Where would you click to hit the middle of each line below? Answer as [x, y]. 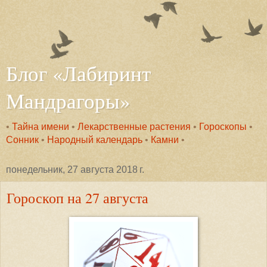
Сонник [22, 140]
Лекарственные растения [134, 127]
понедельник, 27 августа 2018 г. [75, 170]
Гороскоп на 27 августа [77, 198]
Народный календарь [95, 140]
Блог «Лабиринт [78, 73]
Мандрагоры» [68, 101]
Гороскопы [223, 127]
